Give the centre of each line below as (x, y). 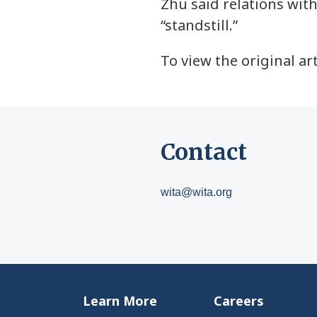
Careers (239, 301)
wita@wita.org (196, 192)
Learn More (120, 301)
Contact (204, 152)
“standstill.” (199, 25)
